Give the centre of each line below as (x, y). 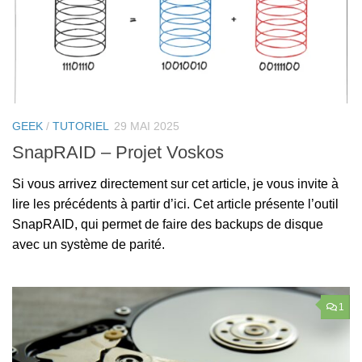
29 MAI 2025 (147, 126)
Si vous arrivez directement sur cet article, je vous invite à (175, 184)
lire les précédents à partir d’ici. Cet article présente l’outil (175, 204)
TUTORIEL (81, 126)
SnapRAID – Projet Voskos (118, 153)
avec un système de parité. (88, 245)
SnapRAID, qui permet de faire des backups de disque (168, 225)
